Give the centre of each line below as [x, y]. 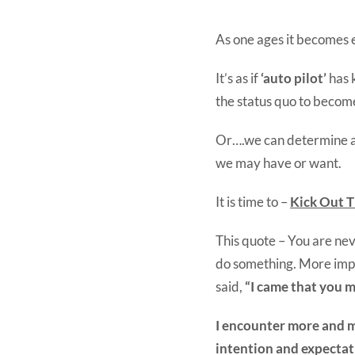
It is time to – [253, 201]
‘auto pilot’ [294, 78]
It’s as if [238, 78]
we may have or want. [279, 162]
